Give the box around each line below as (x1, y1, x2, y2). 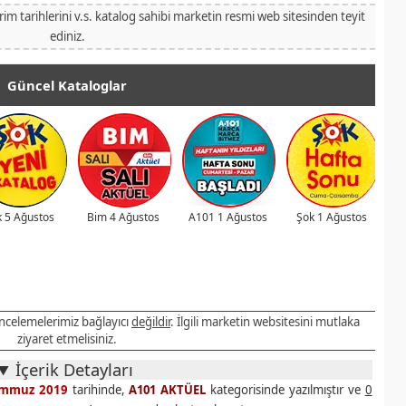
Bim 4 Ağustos (87, 209, 159, 226)
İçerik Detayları (15, 358, 133, 382)
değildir (131, 314, 170, 331)
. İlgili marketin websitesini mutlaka (170, 314, 360, 331)
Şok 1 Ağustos (296, 209, 367, 226)
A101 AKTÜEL (129, 382, 207, 399)
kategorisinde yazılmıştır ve (206, 382, 365, 399)
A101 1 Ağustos (188, 209, 267, 226)
